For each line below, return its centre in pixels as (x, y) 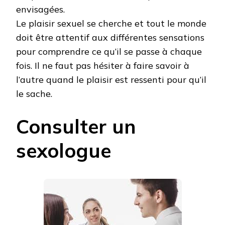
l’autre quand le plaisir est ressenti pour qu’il (111, 79)
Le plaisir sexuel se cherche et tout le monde (111, 23)
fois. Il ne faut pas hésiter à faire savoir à (103, 65)
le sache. (34, 93)
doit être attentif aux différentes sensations (110, 37)
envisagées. (40, 9)
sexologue (64, 150)
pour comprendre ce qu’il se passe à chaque (109, 51)
